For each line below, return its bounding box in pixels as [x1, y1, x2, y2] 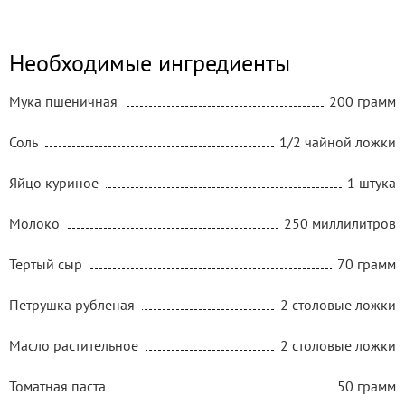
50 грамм [337, 376, 396, 395]
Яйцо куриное [9, 173, 99, 192]
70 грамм [337, 254, 396, 273]
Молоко [9, 213, 60, 232]
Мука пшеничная [9, 91, 118, 110]
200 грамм [329, 91, 396, 110]
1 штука [347, 173, 396, 192]
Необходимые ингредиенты [9, 47, 290, 78]
